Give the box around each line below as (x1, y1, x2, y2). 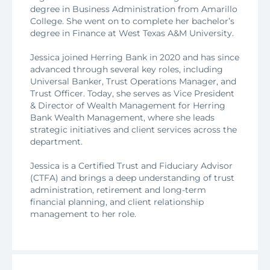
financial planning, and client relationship (30, 196, 204, 207)
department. (30, 136, 83, 147)
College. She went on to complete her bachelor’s (30, 15, 234, 27)
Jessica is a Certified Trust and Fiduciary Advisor (30, 160, 233, 171)
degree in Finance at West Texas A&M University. (30, 27, 234, 39)
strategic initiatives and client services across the (30, 124, 237, 135)
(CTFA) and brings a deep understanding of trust (30, 172, 234, 183)
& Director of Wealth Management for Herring (30, 99, 225, 111)
